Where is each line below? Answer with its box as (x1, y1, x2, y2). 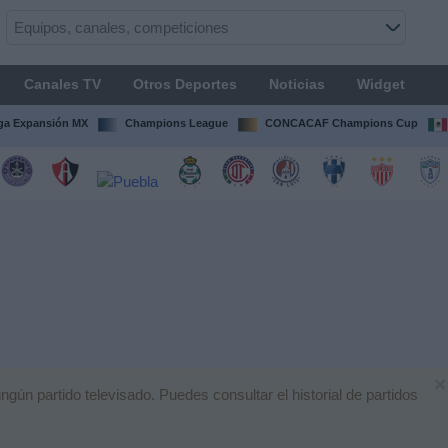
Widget (356, 76, 405, 92)
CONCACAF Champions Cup (264, 117, 418, 129)
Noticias (268, 76, 325, 92)
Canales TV (23, 76, 101, 92)
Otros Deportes (132, 76, 237, 92)
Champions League (124, 117, 228, 129)
